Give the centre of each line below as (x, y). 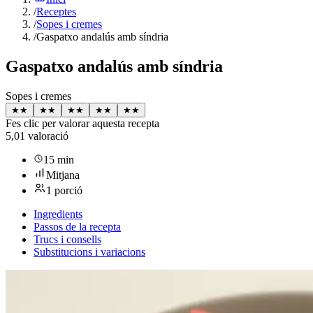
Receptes (56, 12)
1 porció (64, 190)
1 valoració (44, 136)
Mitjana (63, 175)
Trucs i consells (67, 239)
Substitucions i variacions (89, 252)
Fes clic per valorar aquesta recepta (82, 123)
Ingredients (58, 214)
